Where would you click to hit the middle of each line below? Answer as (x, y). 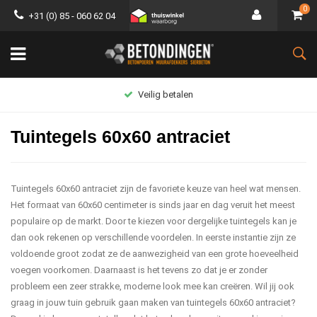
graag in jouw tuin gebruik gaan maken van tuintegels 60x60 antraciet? (153, 302)
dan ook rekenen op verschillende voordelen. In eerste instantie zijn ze (153, 237)
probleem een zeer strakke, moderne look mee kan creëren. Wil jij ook (152, 286)
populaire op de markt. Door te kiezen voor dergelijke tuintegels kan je (154, 221)
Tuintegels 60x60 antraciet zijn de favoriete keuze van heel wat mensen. (156, 189)
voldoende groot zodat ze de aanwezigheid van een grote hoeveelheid (155, 254)
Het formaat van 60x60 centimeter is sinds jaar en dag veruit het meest (153, 205)
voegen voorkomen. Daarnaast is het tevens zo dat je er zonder (139, 270)
